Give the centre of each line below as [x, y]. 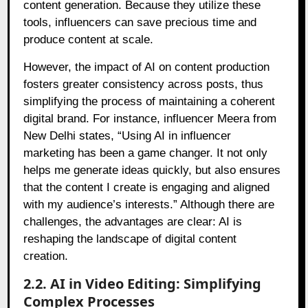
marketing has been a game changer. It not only [146, 153]
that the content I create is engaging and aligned [147, 188]
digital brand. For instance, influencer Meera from [150, 119]
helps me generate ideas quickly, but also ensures [152, 170]
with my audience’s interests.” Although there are [149, 205]
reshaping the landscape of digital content [130, 239]
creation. [46, 256]
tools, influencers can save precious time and [140, 23]
